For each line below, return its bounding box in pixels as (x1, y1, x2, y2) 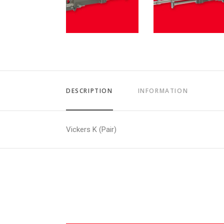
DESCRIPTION (66, 86, 113, 95)
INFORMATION (137, 86, 188, 95)
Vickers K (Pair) (66, 125, 116, 134)
